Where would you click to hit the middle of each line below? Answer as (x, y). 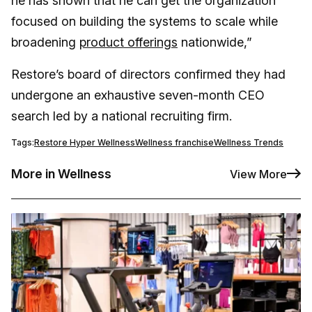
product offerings (128, 42)
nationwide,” (215, 42)
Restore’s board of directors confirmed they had (148, 75)
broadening (45, 42)
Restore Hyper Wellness (85, 143)
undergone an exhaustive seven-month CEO (138, 95)
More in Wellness (61, 174)
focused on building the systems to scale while (145, 22)
